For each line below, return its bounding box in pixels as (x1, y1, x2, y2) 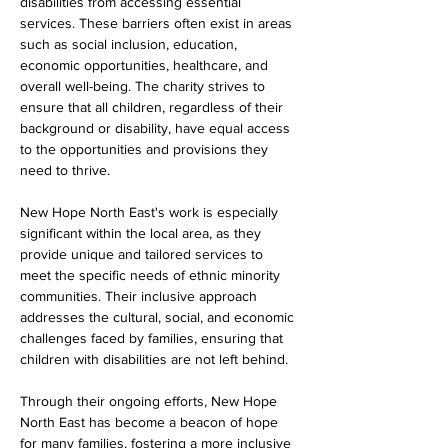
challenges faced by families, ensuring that (20, 330, 287, 346)
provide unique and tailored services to (20, 246, 267, 262)
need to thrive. (20, 162, 110, 178)
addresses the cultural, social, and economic (20, 309, 298, 325)
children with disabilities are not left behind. (20, 351, 288, 367)
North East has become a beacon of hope (20, 414, 282, 430)
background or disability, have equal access (20, 120, 294, 136)
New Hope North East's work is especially (20, 204, 282, 220)
